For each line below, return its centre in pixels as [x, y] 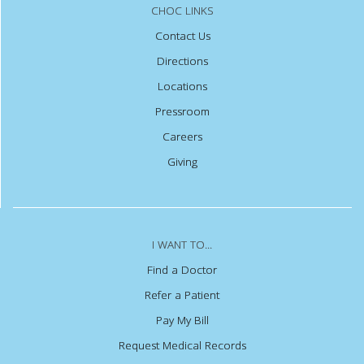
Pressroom [182, 112]
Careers [182, 137]
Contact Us [182, 36]
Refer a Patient [182, 295]
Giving [182, 162]
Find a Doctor [182, 270]
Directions [182, 61]
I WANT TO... [182, 245]
